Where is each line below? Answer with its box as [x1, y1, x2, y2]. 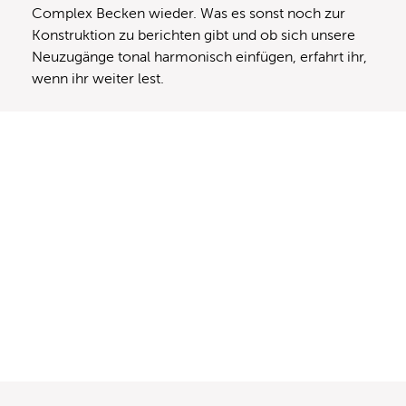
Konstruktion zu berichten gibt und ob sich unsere [32, 26, 355, 43]
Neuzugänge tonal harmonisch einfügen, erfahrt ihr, [32, 48, 367, 65]
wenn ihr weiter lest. [32, 70, 168, 87]
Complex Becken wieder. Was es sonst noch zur [32, 5, 345, 22]
